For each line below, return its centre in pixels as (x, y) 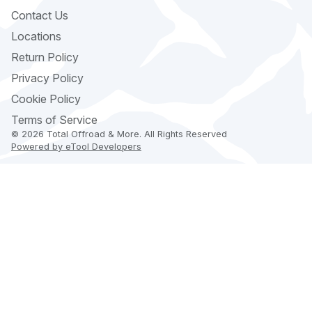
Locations (36, 36)
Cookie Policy (46, 99)
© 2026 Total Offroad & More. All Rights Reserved (119, 134)
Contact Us (40, 15)
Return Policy (45, 57)
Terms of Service (54, 119)
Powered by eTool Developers (76, 147)
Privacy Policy (47, 78)
